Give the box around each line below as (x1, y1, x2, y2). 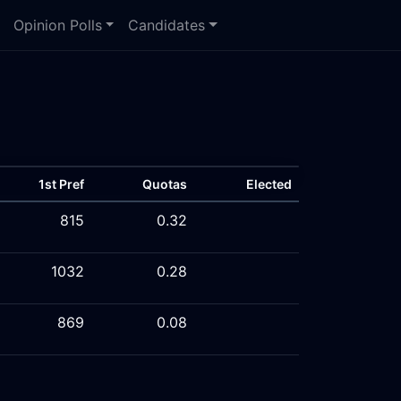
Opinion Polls (13, 16, 102, 34)
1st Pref (38, 176, 84, 192)
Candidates (128, 16, 206, 34)
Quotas (142, 176, 187, 192)
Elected (246, 176, 292, 192)
